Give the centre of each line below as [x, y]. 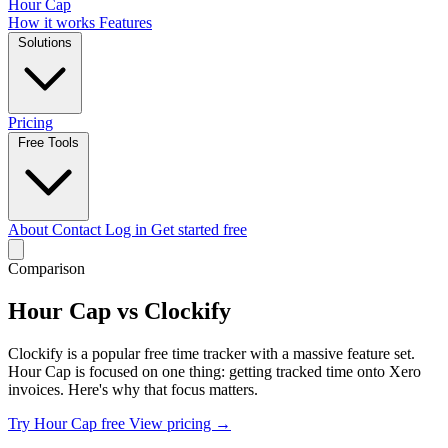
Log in [128, 229]
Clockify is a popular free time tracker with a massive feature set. [211, 353]
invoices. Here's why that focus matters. [133, 389]
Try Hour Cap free [68, 423]
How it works [53, 22]
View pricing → [180, 423]
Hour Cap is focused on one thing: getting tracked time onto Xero [214, 371]
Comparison [46, 268]
